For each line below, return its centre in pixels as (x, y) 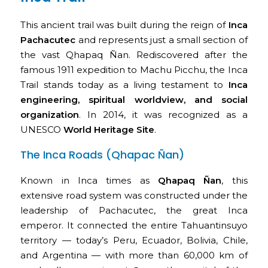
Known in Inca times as (89, 181)
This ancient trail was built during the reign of (124, 25)
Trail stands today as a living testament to (124, 85)
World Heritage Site (109, 130)
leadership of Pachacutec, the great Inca (134, 211)
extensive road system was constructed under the (134, 196)
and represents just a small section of (162, 40)
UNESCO (42, 130)
